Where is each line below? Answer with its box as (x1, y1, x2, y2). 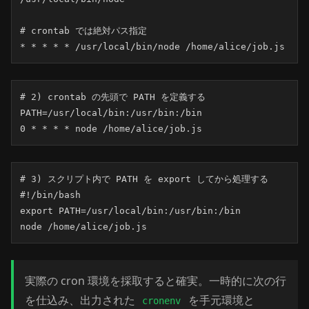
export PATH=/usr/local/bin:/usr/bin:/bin (20, 206, 241, 216)
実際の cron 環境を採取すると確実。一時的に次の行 (25, 273, 286, 288)
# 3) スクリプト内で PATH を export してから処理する (20, 174, 268, 184)
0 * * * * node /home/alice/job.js (20, 123, 202, 134)
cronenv (142, 295, 181, 306)
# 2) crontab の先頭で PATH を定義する (20, 92, 206, 102)
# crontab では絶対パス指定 (20, 26, 147, 36)
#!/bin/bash (20, 190, 81, 200)
